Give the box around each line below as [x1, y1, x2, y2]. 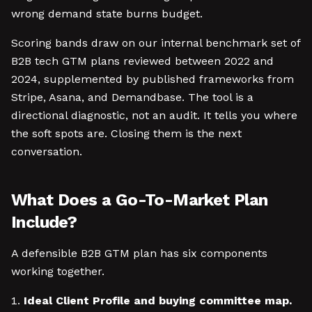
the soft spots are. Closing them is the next [11, 127, 242, 140]
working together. [11, 265, 104, 278]
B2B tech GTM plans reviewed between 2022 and [11, 54, 274, 68]
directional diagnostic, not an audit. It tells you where [11, 109, 297, 122]
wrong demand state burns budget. [11, 7, 203, 20]
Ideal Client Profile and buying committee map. [24, 294, 292, 307]
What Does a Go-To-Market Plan [11, 190, 268, 210]
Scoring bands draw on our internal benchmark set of [11, 36, 300, 49]
